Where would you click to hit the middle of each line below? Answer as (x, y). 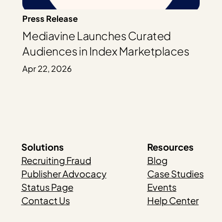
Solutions (42, 147)
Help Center (173, 200)
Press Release (50, 18)
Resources (170, 147)
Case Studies (175, 173)
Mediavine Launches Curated (97, 36)
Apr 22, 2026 (47, 68)
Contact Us (45, 200)
